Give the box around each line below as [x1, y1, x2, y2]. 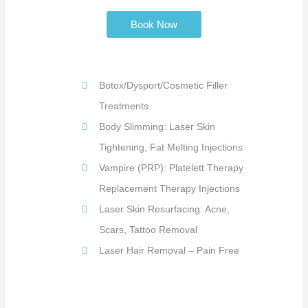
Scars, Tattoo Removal [99, 224, 197, 236]
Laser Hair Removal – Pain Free [99, 245, 239, 256]
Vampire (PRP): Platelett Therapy [99, 162, 243, 174]
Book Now [131, 19, 177, 31]
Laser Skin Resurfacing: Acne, [99, 203, 230, 215]
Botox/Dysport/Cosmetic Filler [99, 80, 228, 91]
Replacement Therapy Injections [99, 183, 240, 195]
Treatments [99, 100, 148, 112]
